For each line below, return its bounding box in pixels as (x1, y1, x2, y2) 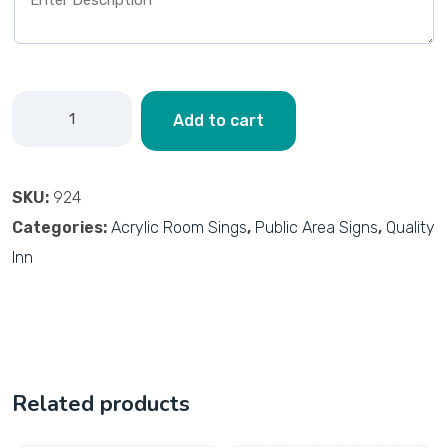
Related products (12, 388, 190, 419)
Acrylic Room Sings (111, 217, 247, 237)
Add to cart (173, 110, 264, 130)
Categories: (12, 217, 111, 237)
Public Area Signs (255, 217, 378, 237)
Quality (386, 217, 435, 237)
